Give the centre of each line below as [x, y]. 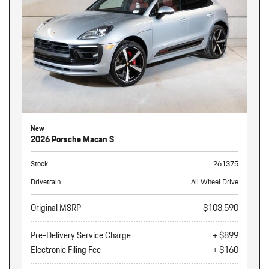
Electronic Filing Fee [66, 250]
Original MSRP [56, 208]
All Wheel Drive [215, 182]
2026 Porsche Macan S [72, 139]
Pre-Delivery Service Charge [81, 235]
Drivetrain [46, 182]
